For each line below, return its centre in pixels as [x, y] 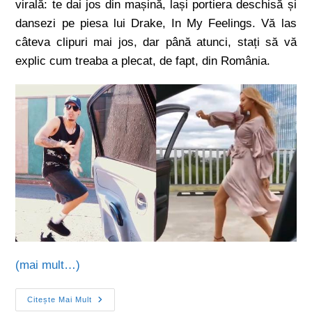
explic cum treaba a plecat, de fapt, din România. [143, 61]
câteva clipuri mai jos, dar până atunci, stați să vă [156, 42]
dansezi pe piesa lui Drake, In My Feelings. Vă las [156, 23]
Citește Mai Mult [60, 300]
